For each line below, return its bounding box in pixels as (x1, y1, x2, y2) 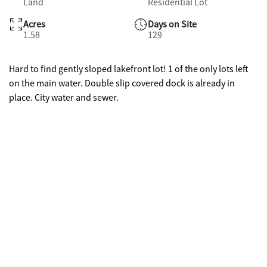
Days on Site (148, 18, 197, 30)
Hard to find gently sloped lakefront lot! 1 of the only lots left (9, 63, 249, 75)
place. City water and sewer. (9, 92, 119, 104)
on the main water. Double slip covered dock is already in (9, 77, 235, 89)
